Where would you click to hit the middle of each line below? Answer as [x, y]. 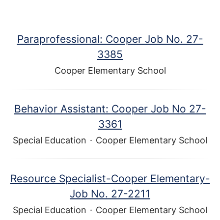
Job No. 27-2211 [110, 194]
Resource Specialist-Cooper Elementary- [110, 179]
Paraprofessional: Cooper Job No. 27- [110, 39]
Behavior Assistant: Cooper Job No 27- [110, 109]
